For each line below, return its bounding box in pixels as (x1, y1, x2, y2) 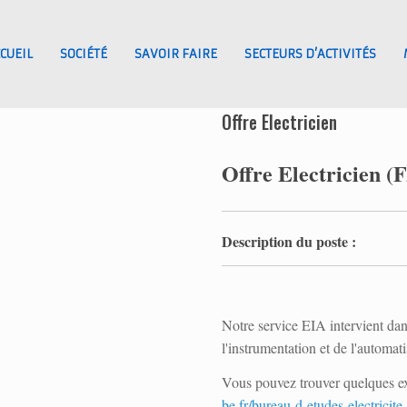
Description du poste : (222, 230, 356, 252)
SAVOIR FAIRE (134, 46, 217, 62)
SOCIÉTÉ (60, 46, 107, 62)
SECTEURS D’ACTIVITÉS (244, 46, 376, 62)
